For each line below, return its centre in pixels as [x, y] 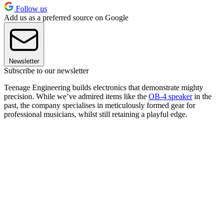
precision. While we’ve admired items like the [76, 97]
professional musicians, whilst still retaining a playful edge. [97, 114]
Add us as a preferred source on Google [66, 18]
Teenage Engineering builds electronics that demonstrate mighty [104, 88]
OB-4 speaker [170, 97]
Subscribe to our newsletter [46, 71]
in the [202, 97]
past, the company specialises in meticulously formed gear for [100, 106]
